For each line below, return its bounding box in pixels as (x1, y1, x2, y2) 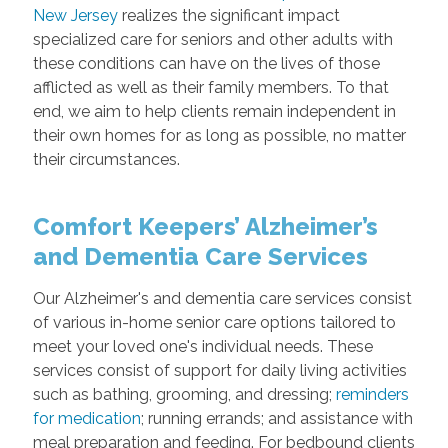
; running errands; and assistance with (140, 409, 413, 428)
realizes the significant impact (117, 6, 340, 25)
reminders (335, 385, 409, 404)
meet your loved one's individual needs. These (32, 337, 373, 356)
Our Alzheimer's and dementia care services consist (32, 289, 412, 308)
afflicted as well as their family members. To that (32, 78, 389, 97)
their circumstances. (32, 150, 180, 169)
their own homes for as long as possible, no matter (32, 126, 406, 145)
